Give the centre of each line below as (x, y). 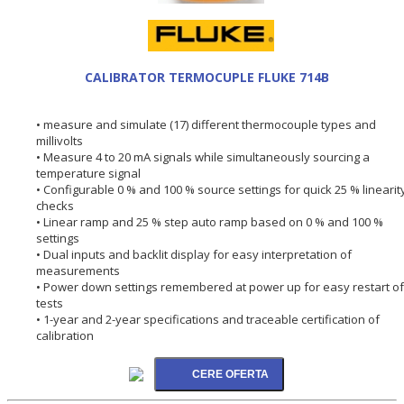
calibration (65, 335)
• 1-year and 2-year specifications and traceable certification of (208, 319)
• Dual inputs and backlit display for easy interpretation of (194, 254)
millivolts (60, 140)
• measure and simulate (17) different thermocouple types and (206, 124)
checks (55, 205)
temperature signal (88, 173)
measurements (78, 270)
